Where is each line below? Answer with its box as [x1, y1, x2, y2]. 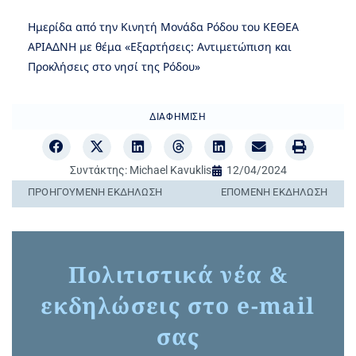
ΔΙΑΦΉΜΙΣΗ [149, 110, 207, 122]
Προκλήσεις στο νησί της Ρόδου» [28, 58, 200, 74]
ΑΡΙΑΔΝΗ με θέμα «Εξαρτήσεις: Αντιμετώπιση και [28, 38, 292, 54]
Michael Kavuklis [126, 164, 211, 177]
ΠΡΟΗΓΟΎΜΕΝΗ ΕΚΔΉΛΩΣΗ [28, 186, 162, 199]
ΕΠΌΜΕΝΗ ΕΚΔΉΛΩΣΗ [220, 186, 327, 199]
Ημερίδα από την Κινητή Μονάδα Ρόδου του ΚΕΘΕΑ [28, 18, 299, 34]
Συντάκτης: [69, 164, 127, 177]
